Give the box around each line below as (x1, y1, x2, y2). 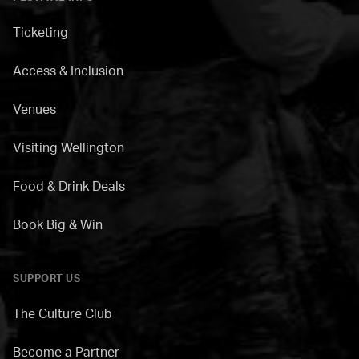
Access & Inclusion (13, 63, 123, 79)
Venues (13, 101, 56, 118)
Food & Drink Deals (13, 178, 125, 195)
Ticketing (13, 24, 68, 41)
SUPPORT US (13, 272, 80, 285)
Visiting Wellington (13, 139, 124, 156)
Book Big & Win (13, 216, 103, 233)
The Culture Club (13, 305, 112, 322)
